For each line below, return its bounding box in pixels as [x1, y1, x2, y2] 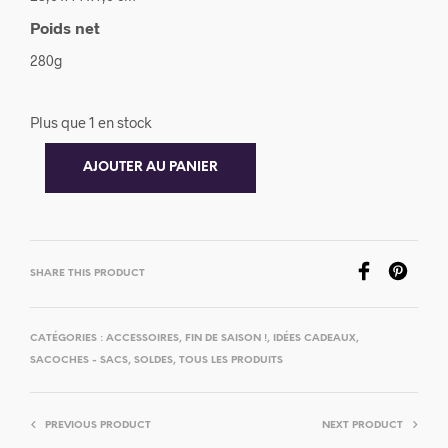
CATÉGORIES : [30, 332, 106, 344]
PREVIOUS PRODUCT [45, 419, 151, 431]
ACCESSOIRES [106, 332, 179, 344]
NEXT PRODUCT [322, 419, 403, 431]
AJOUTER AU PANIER [83, 160, 218, 174]
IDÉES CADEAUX [273, 332, 356, 344]
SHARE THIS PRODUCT [30, 267, 145, 279]
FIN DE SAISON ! [185, 332, 267, 344]
